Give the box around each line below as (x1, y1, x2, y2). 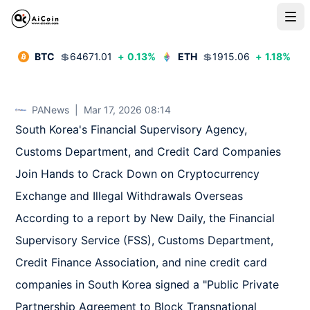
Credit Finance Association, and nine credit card (15, 255, 268, 269)
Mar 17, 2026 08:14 (84, 104, 172, 116)
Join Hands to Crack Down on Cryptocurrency (15, 167, 260, 181)
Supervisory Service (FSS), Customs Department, (15, 233, 274, 247)
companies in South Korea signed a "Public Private (15, 277, 280, 291)
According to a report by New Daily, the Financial (15, 211, 275, 225)
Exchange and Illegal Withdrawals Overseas (15, 189, 244, 203)
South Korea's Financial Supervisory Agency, (15, 122, 248, 136)
